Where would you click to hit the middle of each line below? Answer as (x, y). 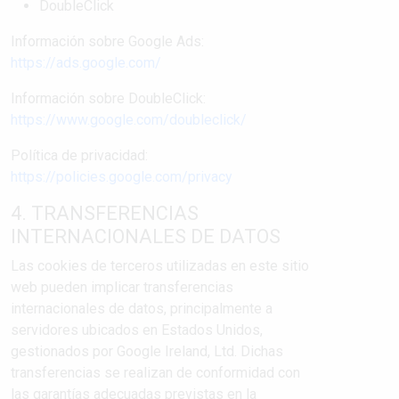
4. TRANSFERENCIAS (105, 213)
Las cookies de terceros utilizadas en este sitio (160, 266)
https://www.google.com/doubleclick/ (129, 120)
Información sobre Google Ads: (107, 41)
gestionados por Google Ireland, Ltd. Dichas (147, 351)
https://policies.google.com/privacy (122, 177)
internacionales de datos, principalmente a (142, 309)
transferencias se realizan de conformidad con (155, 373)
